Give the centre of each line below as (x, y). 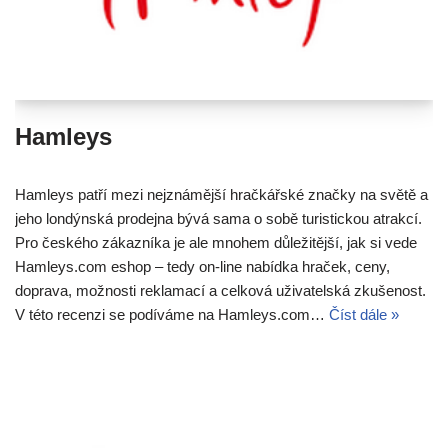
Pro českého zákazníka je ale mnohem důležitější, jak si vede (216, 243)
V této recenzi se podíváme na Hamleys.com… (172, 315)
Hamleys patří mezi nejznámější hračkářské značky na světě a (221, 195)
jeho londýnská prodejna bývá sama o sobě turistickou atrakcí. (218, 219)
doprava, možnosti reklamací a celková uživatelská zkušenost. (220, 291)
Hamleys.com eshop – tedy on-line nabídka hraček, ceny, (202, 267)
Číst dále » (364, 315)
